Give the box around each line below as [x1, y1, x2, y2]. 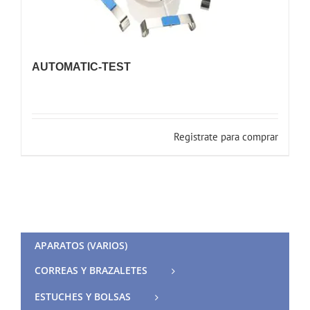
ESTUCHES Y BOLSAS [35, 290, 131, 304]
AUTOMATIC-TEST [32, 60, 131, 73]
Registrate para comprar [174, 129, 278, 143]
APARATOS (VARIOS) [35, 238, 127, 252]
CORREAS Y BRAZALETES [35, 263, 147, 277]
